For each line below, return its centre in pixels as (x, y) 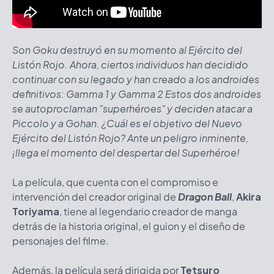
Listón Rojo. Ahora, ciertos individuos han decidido (130, 64)
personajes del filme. (61, 240)
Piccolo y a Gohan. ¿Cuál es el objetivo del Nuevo (127, 123)
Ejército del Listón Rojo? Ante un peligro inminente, (130, 138)
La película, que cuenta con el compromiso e (115, 182)
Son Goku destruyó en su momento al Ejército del (127, 50)
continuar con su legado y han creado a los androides (136, 79)
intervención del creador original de (95, 196)
